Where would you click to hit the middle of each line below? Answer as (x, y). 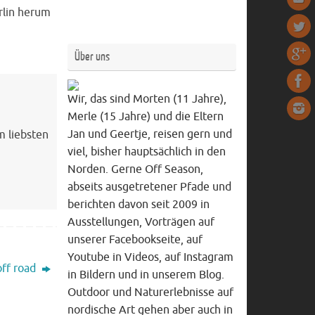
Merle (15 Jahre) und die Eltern (146, 117)
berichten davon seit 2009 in (139, 205)
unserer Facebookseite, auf (135, 240)
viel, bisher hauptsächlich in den (147, 152)
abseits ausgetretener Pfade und (149, 187)
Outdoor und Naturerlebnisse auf (150, 293)
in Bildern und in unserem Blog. (146, 275)
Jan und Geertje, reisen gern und (150, 135)
